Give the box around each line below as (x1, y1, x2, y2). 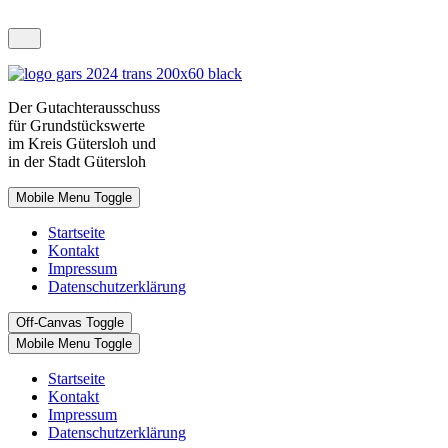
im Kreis (8, 135, 66, 152)
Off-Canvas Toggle (16, 315, 124, 330)
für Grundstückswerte (8, 117, 145, 134)
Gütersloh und (66, 135, 156, 152)
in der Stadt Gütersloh (8, 153, 146, 170)
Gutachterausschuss (36, 99, 176, 116)
